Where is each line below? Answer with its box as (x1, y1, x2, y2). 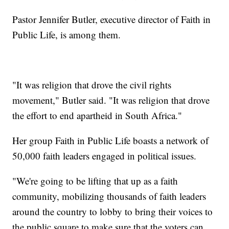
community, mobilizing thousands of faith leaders (12, 189, 207, 202)
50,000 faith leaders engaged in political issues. (12, 149, 197, 162)
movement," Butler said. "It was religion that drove (12, 93, 210, 106)
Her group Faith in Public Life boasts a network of (12, 133, 209, 147)
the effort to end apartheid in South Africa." (12, 108, 182, 122)
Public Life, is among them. (12, 28, 124, 41)
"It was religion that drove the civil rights (12, 78, 172, 91)
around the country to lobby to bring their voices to (12, 204, 213, 218)
